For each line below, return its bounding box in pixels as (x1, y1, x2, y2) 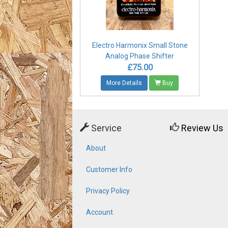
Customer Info (86, 165, 132, 174)
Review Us (181, 123, 223, 134)
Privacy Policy (86, 187, 130, 195)
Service (89, 123, 122, 134)
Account (86, 208, 113, 217)
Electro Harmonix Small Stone (92, 41, 188, 50)
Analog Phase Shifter (105, 52, 174, 61)
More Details (106, 79, 142, 87)
